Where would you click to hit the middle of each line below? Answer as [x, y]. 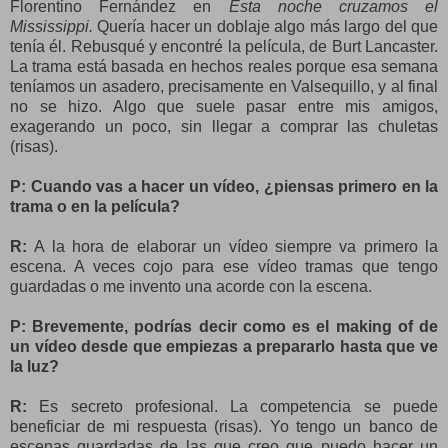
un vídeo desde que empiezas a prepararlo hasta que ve [224, 346]
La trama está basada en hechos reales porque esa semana [224, 66]
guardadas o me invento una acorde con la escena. [191, 286]
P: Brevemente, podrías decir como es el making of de [224, 326]
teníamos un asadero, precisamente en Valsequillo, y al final [224, 86]
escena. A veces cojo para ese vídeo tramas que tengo [224, 266]
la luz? [34, 366]
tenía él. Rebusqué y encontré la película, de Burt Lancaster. [224, 46]
